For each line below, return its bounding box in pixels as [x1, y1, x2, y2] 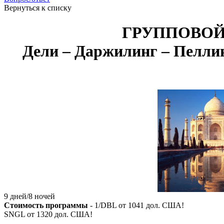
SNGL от [4, 210, 36, 219]
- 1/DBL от [88, 201, 128, 210]
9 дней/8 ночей [4, 192, 55, 201]
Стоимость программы [4, 201, 88, 210]
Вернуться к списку [4, 3, 71, 12]
